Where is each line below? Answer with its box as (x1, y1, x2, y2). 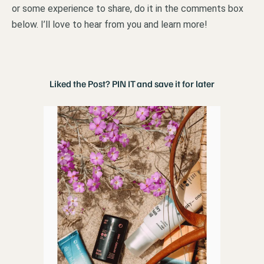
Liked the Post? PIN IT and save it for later (49, 78, 214, 90)
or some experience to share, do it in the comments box (12, 2, 243, 14)
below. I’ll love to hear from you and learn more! (12, 18, 207, 30)
